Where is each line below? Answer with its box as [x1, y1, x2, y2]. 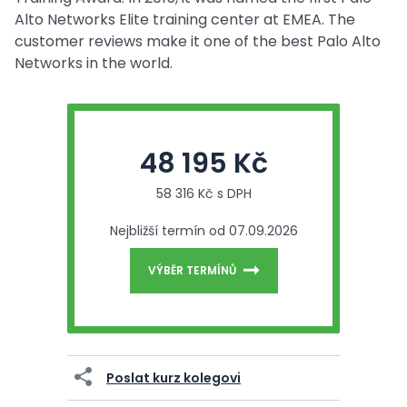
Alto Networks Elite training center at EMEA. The [15, 9, 355, 30]
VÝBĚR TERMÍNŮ [147, 263, 236, 278]
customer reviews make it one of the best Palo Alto [15, 31, 381, 52]
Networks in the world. [15, 53, 173, 74]
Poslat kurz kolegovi [106, 368, 241, 387]
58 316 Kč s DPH [155, 184, 252, 203]
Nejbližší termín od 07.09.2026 [109, 222, 298, 240]
